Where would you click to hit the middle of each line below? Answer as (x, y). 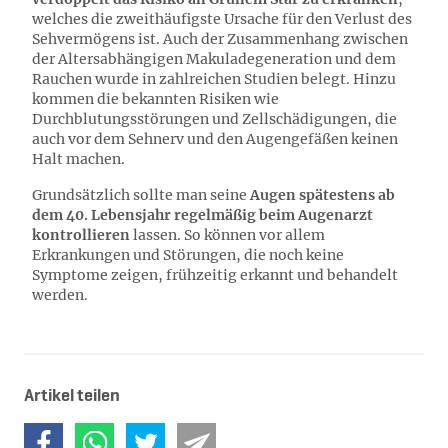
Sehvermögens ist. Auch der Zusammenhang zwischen (220, 39)
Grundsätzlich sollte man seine (141, 195)
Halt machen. (80, 159)
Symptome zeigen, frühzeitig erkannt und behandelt (215, 275)
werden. (61, 295)
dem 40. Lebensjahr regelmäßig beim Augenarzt (202, 215)
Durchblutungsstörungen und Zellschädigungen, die (214, 119)
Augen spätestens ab (322, 195)
